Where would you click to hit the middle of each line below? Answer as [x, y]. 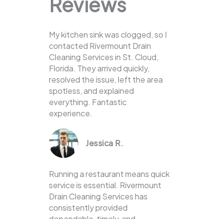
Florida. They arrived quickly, [99, 68]
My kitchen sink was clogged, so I [108, 35]
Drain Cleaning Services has [98, 197]
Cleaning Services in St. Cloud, [104, 57]
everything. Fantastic [88, 102]
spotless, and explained [91, 91]
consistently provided [88, 208]
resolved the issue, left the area [106, 80]
